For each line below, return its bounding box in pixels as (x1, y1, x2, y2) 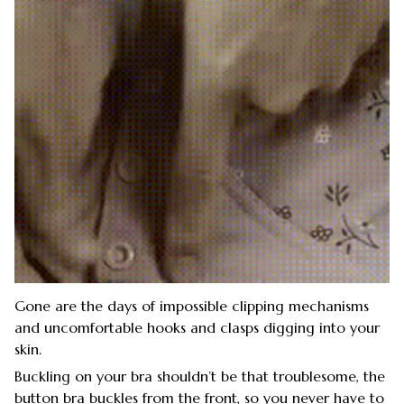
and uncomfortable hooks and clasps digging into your (14, 317, 380, 336)
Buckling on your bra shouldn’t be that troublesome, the (14, 367, 385, 386)
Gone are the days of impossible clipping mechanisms (14, 296, 369, 315)
